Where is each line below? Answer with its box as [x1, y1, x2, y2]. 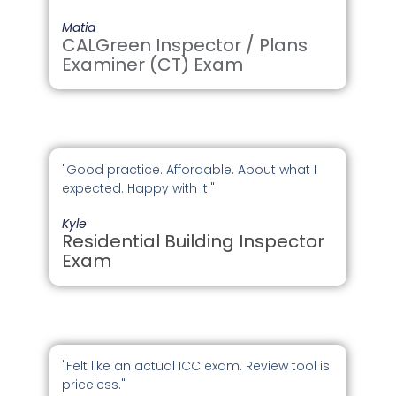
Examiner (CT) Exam [62, 52, 244, 78]
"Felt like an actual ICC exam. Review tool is [62, 357, 331, 376]
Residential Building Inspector [62, 229, 325, 255]
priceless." [62, 376, 126, 394]
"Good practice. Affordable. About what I [62, 161, 317, 179]
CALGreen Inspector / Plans [62, 33, 308, 58]
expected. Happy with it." [62, 179, 216, 198]
